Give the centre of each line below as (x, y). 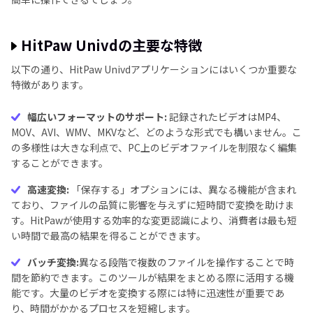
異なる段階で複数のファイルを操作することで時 (187, 262)
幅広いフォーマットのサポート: (97, 117)
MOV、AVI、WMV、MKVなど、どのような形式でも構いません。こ (156, 132)
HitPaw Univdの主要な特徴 (111, 45)
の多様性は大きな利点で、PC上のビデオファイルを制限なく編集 (154, 147)
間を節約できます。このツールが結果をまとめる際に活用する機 (153, 277)
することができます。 (60, 163)
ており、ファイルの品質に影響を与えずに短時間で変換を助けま (153, 205)
